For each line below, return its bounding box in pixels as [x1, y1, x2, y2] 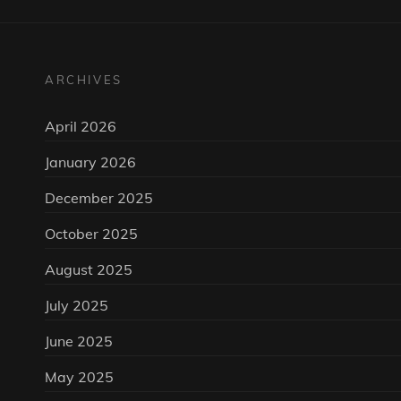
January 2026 [45, 153, 136, 172]
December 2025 [45, 189, 153, 208]
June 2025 [45, 332, 113, 351]
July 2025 [45, 296, 108, 315]
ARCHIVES [45, 73, 123, 88]
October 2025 [45, 225, 138, 243]
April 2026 [45, 117, 116, 136]
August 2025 [45, 260, 132, 279]
